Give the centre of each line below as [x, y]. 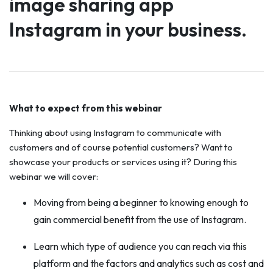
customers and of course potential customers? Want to [121, 147]
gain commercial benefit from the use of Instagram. [140, 219]
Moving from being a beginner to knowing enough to [141, 202]
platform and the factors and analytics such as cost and [149, 263]
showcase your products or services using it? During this [123, 162]
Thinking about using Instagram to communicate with [115, 133]
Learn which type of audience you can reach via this [140, 246]
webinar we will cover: [54, 176]
